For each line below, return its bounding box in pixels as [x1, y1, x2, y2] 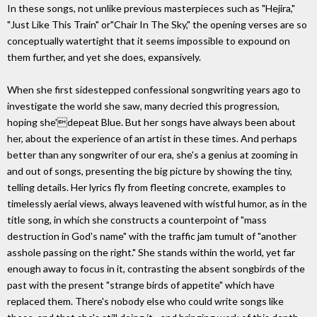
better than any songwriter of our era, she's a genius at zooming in [7, 149, 298, 161]
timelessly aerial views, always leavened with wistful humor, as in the [7, 197, 307, 210]
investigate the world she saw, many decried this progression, [7, 100, 279, 113]
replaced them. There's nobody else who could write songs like [7, 295, 284, 308]
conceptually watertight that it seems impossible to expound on [7, 35, 290, 47]
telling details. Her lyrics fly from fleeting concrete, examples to [7, 181, 286, 194]
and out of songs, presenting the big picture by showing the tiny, [7, 165, 292, 178]
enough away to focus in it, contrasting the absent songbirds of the [7, 263, 305, 275]
